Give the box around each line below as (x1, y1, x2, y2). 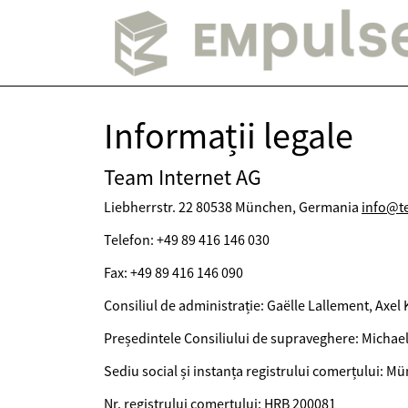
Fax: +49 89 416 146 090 (104, 263, 243, 281)
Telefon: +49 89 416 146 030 (104, 230, 270, 249)
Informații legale (104, 113, 353, 158)
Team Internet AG (104, 163, 261, 191)
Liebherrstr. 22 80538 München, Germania (104, 198, 362, 216)
